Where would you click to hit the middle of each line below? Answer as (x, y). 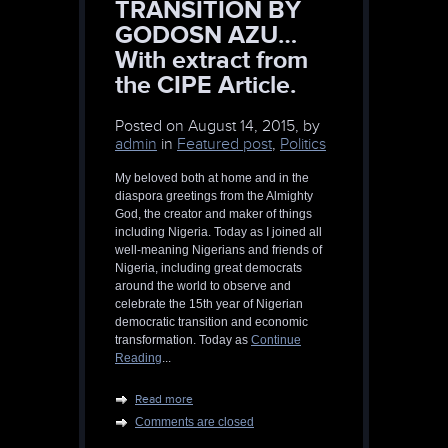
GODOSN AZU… (206, 34)
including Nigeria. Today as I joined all (218, 232)
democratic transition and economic (211, 322)
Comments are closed (194, 422)
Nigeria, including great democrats (208, 268)
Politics (303, 144)
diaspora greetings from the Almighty (214, 196)
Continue (276, 340)
